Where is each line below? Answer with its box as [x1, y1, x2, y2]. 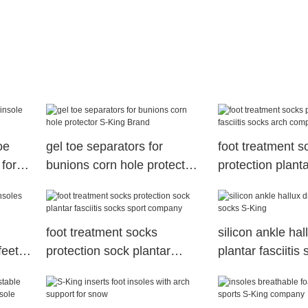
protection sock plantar [45, 244, 170, 258]
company [45, 281, 96, 296]
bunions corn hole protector [45, 158, 196, 173]
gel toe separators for [45, 140, 163, 154]
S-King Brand [45, 177, 120, 191]
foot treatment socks [45, 225, 157, 240]
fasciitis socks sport [45, 263, 153, 277]
